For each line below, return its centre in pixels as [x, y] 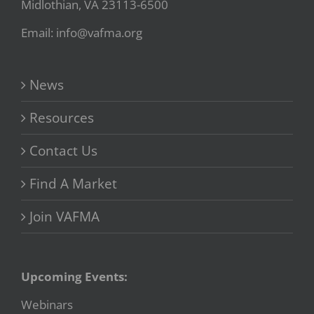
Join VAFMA [64, 216]
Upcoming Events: [74, 276]
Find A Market [73, 183]
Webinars [47, 304]
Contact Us [63, 150]
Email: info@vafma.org [82, 32]
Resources [62, 117]
